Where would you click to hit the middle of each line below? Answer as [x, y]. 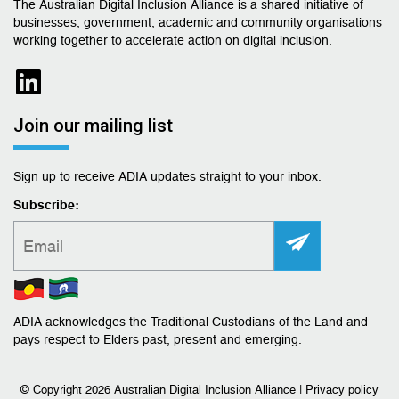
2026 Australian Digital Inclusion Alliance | [195, 390]
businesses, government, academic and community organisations [198, 23]
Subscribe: [46, 205]
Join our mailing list [93, 126]
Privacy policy [342, 390]
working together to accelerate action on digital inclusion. [173, 41]
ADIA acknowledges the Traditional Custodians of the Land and [191, 322]
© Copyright [53, 390]
